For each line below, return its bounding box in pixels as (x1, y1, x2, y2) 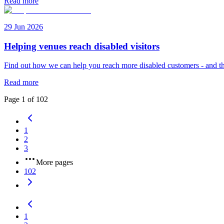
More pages (36, 158, 73, 167)
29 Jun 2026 (4, 22, 43, 31)
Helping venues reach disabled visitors (4, 40, 159, 51)
